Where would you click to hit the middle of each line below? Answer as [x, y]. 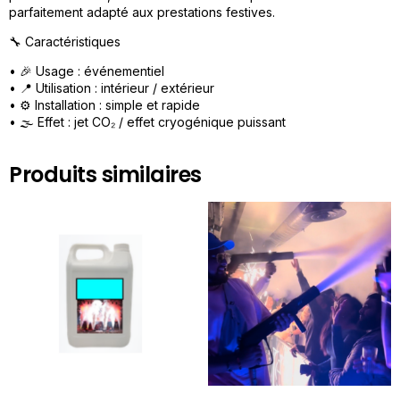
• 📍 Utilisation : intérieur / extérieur [112, 88]
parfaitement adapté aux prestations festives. [142, 12]
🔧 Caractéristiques [65, 42]
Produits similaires [105, 175]
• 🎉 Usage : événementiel [87, 71]
